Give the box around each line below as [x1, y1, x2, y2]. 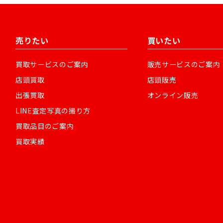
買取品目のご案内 [15, 120, 74, 131]
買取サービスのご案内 [15, 59, 89, 69]
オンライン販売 [147, 90, 199, 100]
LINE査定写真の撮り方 [15, 105, 91, 115]
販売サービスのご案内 [147, 59, 221, 69]
